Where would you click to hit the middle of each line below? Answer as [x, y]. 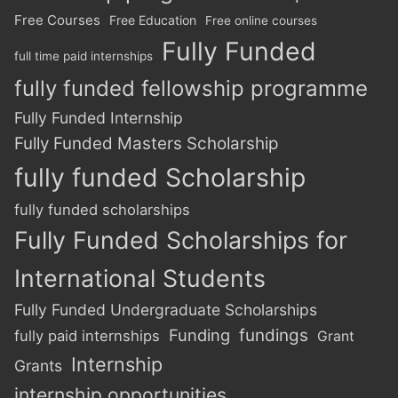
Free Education [153, 20]
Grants [38, 366]
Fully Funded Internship [99, 118]
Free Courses [57, 20]
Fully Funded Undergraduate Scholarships [166, 310]
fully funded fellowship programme [191, 89]
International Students [140, 279]
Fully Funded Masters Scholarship [146, 144]
